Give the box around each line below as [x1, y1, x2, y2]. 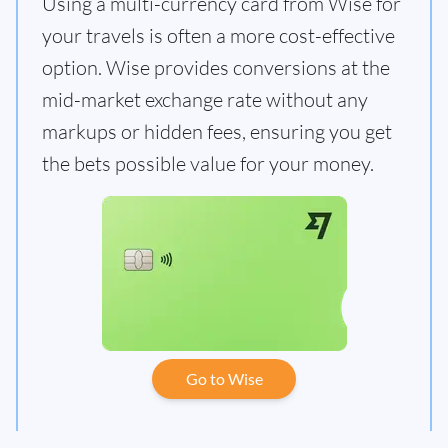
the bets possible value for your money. [42, 151, 374, 177]
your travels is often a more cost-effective [42, 23, 395, 49]
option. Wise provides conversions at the [42, 55, 390, 81]
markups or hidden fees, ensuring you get [42, 119, 392, 145]
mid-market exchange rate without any [42, 87, 368, 113]
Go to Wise [185, 369, 263, 389]
